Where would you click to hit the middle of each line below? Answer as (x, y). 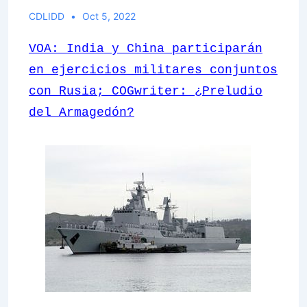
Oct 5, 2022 (109, 16)
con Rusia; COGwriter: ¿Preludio (146, 91)
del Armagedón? (82, 112)
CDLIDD (47, 16)
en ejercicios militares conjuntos (153, 70)
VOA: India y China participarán (146, 49)
